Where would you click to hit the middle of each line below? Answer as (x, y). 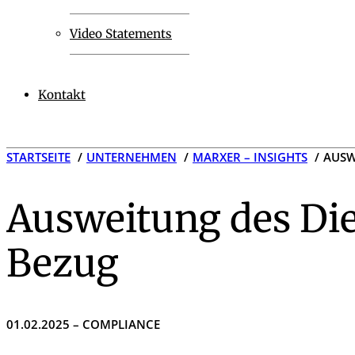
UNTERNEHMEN (132, 157)
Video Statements (121, 33)
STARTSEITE (38, 157)
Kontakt (62, 94)
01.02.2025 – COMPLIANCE (83, 324)
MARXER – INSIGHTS (250, 157)
